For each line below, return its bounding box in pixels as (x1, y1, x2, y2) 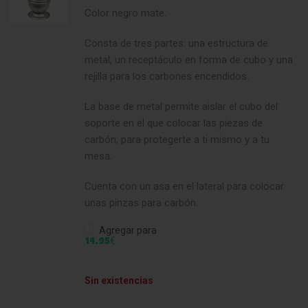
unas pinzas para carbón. (84, 196, 198, 209)
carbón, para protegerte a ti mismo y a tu (84, 133, 269, 146)
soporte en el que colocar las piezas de (84, 116, 263, 129)
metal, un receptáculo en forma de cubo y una (84, 53, 293, 66)
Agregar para (96, 224, 157, 236)
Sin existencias (84, 275, 153, 287)
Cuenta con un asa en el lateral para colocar (84, 179, 284, 192)
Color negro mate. (84, 6, 166, 19)
